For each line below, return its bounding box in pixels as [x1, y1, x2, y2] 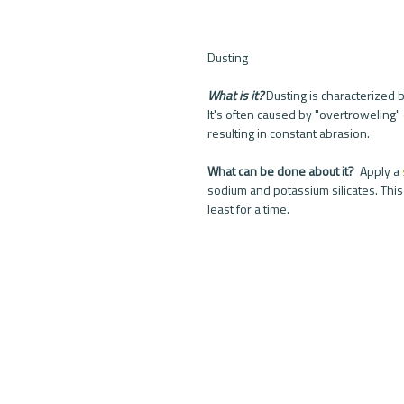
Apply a [357, 161, 402, 181]
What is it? [207, 86, 263, 106]
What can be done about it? [207, 161, 357, 181]
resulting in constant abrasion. [207, 124, 372, 143]
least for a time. [207, 199, 292, 219]
